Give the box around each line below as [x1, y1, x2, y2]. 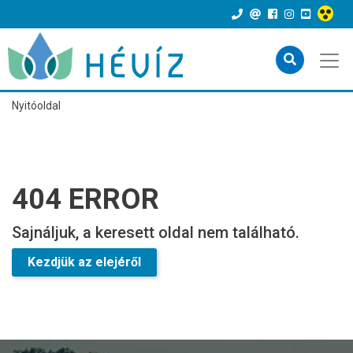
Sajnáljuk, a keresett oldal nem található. [12, 223, 299, 242]
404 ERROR [12, 183, 159, 216]
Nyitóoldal [12, 99, 61, 112]
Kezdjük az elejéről [28, 255, 141, 269]
